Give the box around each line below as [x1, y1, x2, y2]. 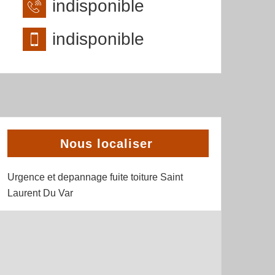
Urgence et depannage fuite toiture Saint [7, 172, 183, 182]
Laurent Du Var [7, 188, 73, 198]
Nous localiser [60, 137, 153, 150]
